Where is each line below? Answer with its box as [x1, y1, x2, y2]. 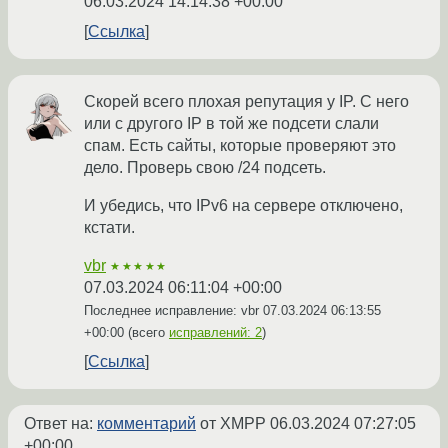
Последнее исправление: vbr [84, 303, 263, 319]
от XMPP [196, 415, 270, 433]
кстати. [84, 219, 135, 237]
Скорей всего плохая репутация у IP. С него [84, 93, 409, 111]
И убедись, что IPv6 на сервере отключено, [84, 197, 403, 215]
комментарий [97, 415, 196, 433]
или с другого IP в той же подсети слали [84, 115, 379, 133]
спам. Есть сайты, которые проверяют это [84, 137, 396, 155]
